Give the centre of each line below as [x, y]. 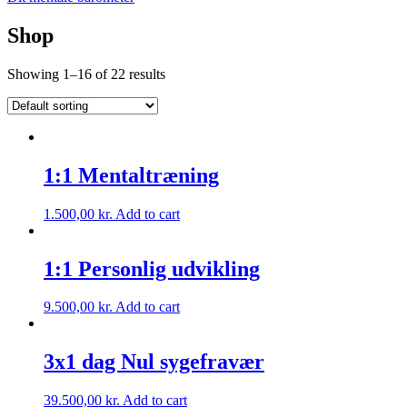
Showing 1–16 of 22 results [86, 74]
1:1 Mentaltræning [131, 175]
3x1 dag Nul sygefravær [154, 362]
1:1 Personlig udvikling [152, 268]
